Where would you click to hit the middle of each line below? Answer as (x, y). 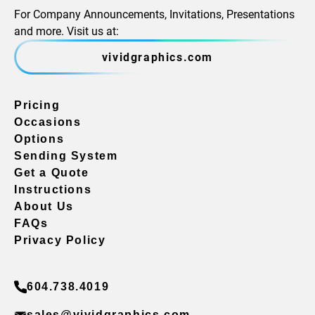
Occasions (48, 122)
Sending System (66, 156)
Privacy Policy (60, 240)
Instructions (53, 190)
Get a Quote (52, 173)
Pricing (37, 105)
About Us (44, 207)
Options (39, 139)
